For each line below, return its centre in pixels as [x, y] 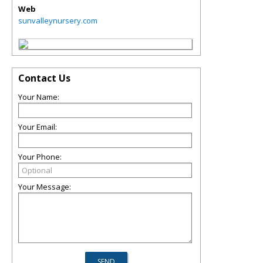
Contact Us [44, 78]
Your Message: [45, 187]
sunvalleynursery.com [58, 21]
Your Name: [39, 97]
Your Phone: [40, 157]
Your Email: [38, 127]
